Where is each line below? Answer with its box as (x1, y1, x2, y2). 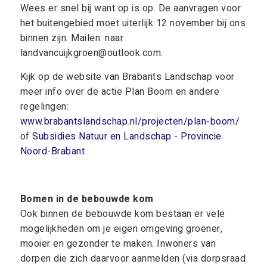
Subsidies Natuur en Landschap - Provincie (32, 129, 222, 144)
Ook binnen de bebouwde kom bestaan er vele (20, 207, 225, 221)
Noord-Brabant (20, 144, 85, 159)
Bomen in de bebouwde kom (20, 192, 154, 206)
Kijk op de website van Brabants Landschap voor (20, 70, 235, 84)
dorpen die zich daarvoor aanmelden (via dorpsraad (20, 252, 246, 266)
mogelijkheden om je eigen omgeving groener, (20, 222, 223, 236)
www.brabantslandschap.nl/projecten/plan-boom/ (20, 114, 240, 129)
